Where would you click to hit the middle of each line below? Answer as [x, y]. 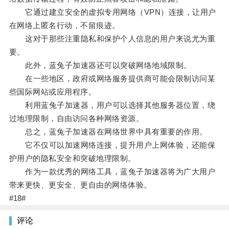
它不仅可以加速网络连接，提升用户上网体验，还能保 [112, 145]
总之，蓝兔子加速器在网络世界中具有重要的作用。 [108, 132]
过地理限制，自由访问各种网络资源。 [76, 119]
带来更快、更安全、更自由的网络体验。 [80, 185]
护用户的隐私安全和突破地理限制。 [72, 158]
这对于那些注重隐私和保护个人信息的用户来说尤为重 [112, 39]
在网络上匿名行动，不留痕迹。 [64, 26]
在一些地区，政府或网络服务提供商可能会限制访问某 [112, 79]
